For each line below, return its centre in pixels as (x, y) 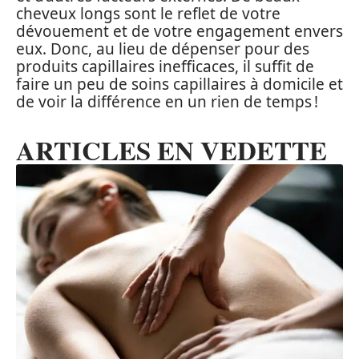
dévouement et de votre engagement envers (179, 31)
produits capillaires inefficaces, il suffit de (165, 66)
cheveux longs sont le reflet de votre (148, 13)
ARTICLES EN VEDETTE (171, 149)
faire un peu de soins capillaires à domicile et (179, 84)
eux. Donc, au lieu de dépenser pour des (163, 48)
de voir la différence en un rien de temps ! (167, 101)
